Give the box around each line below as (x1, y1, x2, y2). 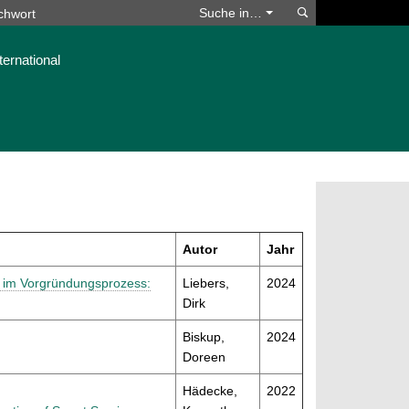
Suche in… (199, 5, 266, 20)
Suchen (314, 5, 358, 19)
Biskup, (183, 330, 225, 345)
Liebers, (183, 276, 229, 291)
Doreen (183, 350, 225, 365)
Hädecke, (183, 383, 237, 399)
